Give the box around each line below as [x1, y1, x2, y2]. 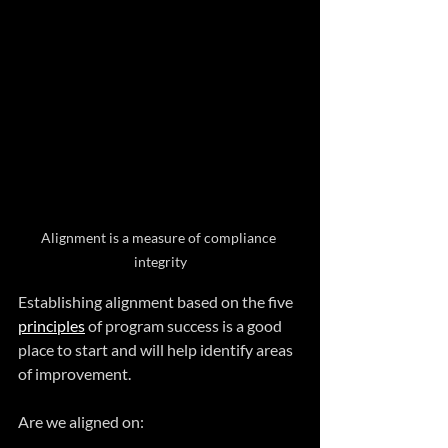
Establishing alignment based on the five [18, 291, 296, 311]
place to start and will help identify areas [18, 339, 296, 359]
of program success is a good [85, 315, 285, 335]
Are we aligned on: [18, 411, 144, 431]
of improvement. [18, 363, 131, 383]
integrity [133, 252, 187, 270]
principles [18, 315, 85, 335]
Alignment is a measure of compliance [41, 228, 279, 246]
